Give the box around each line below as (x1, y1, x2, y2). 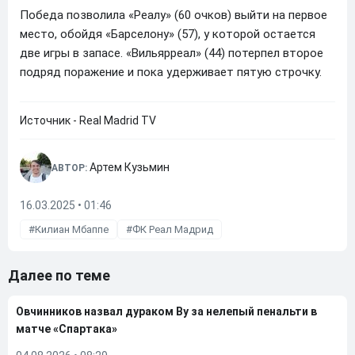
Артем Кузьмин (90, 161, 170, 174)
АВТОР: (52, 162, 90, 174)
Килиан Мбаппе (35, 223, 109, 235)
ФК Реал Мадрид (132, 223, 213, 235)
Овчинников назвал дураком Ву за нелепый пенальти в (16, 305, 317, 318)
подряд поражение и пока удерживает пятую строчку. (20, 65, 322, 79)
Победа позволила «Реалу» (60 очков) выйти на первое (20, 8, 327, 22)
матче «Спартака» (16, 323, 117, 335)
